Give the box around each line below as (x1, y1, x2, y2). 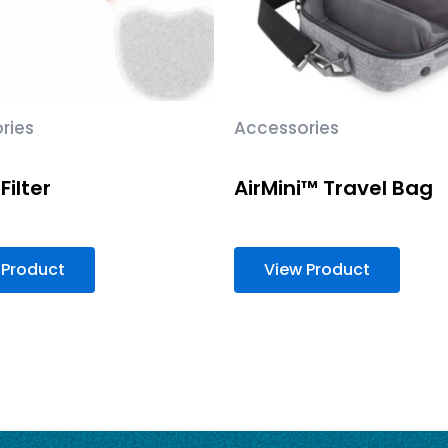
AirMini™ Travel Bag (234, 173, 433, 202)
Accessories (234, 116, 339, 141)
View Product (264, 257, 370, 281)
